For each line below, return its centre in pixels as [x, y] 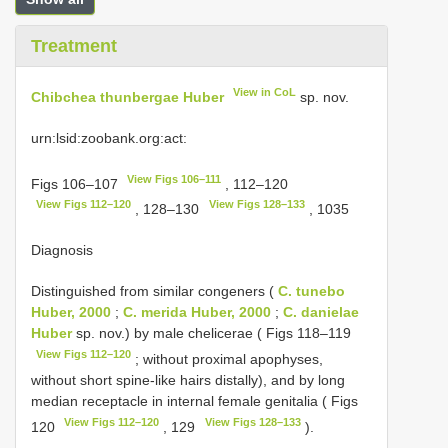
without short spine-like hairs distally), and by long [188, 379]
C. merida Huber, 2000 [197, 311]
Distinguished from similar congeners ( [154, 290]
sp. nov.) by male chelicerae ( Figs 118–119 [211, 332]
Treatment [74, 46]
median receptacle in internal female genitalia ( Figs [194, 400]
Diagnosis [62, 249]
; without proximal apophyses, [227, 358]
